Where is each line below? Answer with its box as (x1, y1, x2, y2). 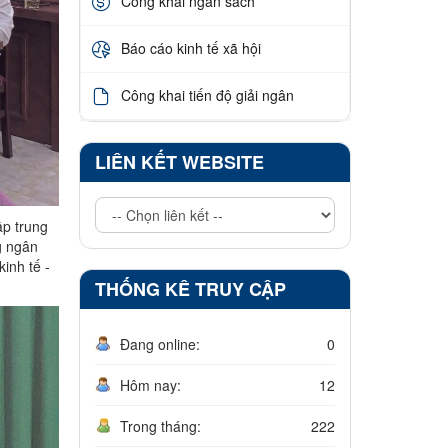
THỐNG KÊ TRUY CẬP (94, 275, 286, 302)
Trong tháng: (119, 415, 201, 436)
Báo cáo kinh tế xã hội (120, 38, 261, 59)
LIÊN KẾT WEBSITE (94, 148, 264, 175)
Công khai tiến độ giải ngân (120, 85, 294, 106)
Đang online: (119, 333, 200, 354)
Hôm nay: (119, 374, 181, 395)
